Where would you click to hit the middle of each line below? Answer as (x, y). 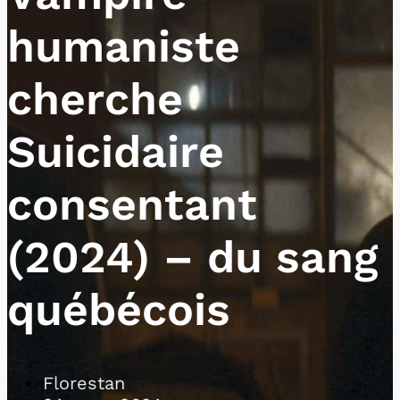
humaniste (124, 46)
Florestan (84, 383)
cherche (95, 98)
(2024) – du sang (192, 256)
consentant (132, 204)
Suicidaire (116, 151)
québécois (119, 309)
